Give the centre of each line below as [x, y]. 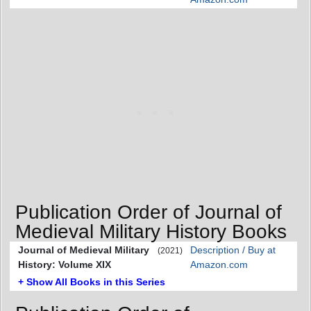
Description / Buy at [233, 250]
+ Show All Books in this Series [92, 281]
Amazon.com [219, 264]
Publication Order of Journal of [149, 212]
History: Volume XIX [65, 264]
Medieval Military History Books [151, 231]
